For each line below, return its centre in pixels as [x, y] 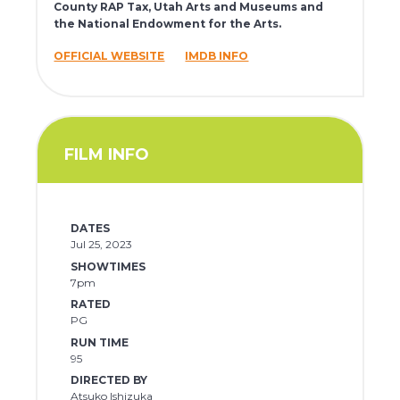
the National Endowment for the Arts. [168, 24]
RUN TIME [99, 342]
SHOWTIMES [108, 266]
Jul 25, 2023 [101, 245]
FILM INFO [107, 154]
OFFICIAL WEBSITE [109, 55]
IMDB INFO [217, 55]
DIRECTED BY [108, 380]
